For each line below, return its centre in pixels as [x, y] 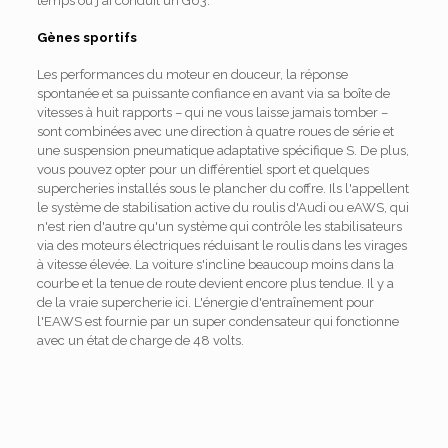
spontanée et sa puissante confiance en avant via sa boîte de [213, 94]
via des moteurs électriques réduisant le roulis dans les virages [221, 246]
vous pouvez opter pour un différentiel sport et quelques [202, 170]
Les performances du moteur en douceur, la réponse [192, 75]
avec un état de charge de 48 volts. [140, 341]
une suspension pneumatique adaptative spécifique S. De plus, [222, 151]
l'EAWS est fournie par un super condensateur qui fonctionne [217, 322]
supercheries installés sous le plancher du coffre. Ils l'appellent [222, 189]
